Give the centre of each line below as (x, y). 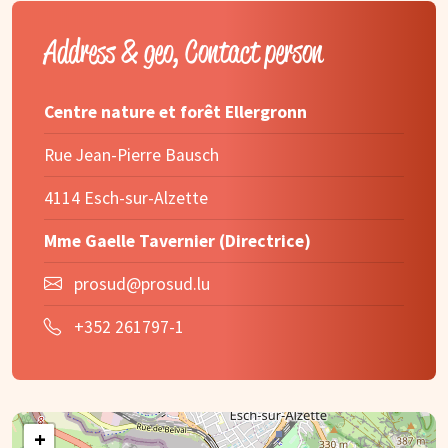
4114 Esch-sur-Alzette (126, 197)
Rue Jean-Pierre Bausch (131, 154)
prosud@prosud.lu (142, 283)
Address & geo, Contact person (183, 51)
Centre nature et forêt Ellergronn (175, 111)
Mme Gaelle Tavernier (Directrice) (177, 240)
